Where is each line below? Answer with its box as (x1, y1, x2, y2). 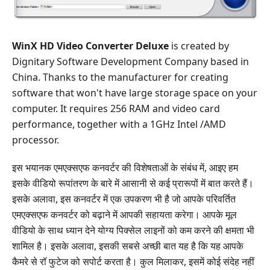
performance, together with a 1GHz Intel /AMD (12, 117, 226, 131)
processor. (12, 133, 59, 146)
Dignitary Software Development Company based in (12, 54, 249, 68)
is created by (169, 39, 229, 52)
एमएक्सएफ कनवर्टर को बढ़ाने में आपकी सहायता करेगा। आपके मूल (12, 207, 237, 221)
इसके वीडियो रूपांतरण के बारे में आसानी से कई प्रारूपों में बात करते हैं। (12, 176, 254, 190)
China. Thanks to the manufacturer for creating (12, 70, 228, 84)
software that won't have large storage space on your (12, 86, 257, 99)
